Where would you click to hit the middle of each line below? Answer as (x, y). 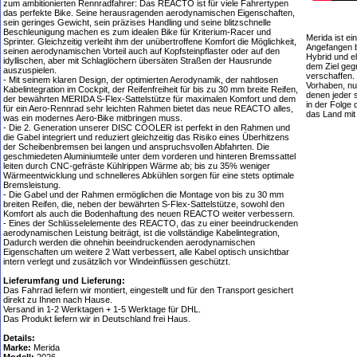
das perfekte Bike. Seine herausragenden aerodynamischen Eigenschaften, (149, 13)
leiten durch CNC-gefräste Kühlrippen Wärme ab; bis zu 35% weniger (137, 166)
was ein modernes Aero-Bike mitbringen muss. (93, 118)
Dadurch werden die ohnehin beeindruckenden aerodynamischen (129, 242)
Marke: (17, 347)
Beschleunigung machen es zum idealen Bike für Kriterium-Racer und (137, 32)
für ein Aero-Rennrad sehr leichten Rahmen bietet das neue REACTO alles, (148, 108)
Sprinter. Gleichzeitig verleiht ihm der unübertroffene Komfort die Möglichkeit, (150, 41)
